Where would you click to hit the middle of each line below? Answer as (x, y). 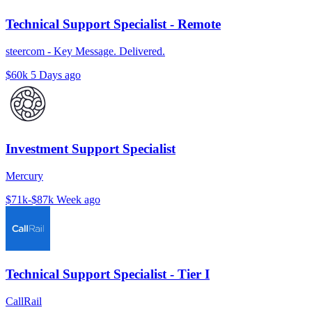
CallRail (24, 301)
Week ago (78, 200)
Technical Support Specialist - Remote (113, 24)
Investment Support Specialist (91, 149)
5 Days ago (56, 75)
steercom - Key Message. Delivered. (85, 51)
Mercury (24, 176)
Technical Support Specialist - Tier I (108, 274)
